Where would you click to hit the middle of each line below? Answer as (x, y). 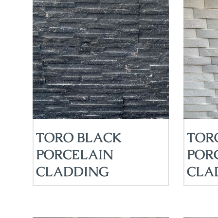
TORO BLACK (79, 138)
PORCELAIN (75, 155)
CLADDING (73, 172)
